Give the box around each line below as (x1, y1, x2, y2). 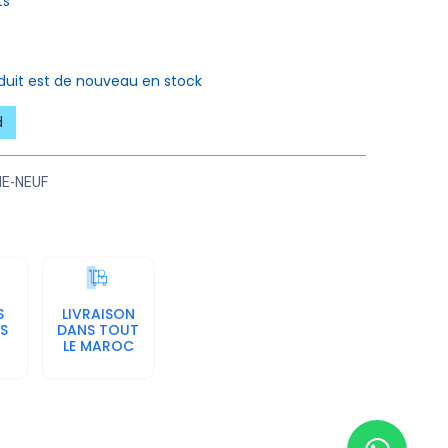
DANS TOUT (57, 320, 139, 341)
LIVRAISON (61, 304, 135, 325)
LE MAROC (62, 336, 134, 357)
